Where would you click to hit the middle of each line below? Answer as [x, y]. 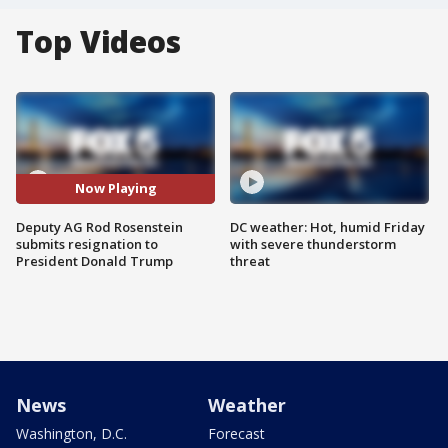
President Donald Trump [94, 260]
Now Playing [115, 188]
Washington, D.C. [71, 433]
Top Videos [98, 41]
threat [250, 260]
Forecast [236, 433]
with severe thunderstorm [313, 243]
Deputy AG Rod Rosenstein [99, 226]
